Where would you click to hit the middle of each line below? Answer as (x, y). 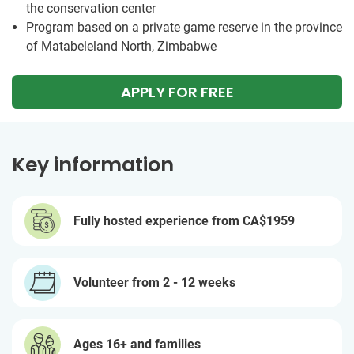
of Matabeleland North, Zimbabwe (121, 46)
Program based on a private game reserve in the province (184, 27)
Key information (93, 165)
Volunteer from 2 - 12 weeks (154, 282)
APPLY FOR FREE (177, 92)
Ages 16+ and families (137, 344)
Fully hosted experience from (158, 220)
